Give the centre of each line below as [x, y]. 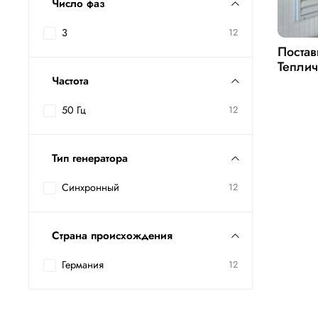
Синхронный [91, 188]
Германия [83, 265]
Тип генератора [90, 159]
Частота [70, 81]
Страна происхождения [112, 236]
